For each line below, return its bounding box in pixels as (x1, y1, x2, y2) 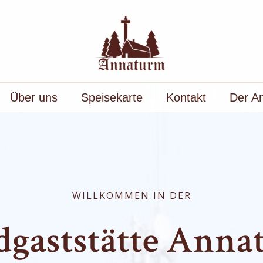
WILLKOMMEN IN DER (72, 189, 191, 202)
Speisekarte (80, 91, 143, 104)
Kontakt (166, 91, 206, 104)
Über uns (9, 91, 58, 104)
